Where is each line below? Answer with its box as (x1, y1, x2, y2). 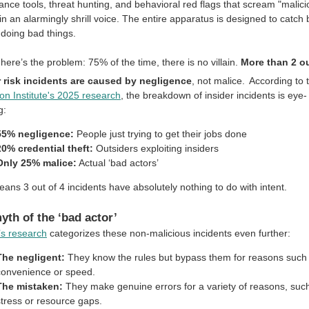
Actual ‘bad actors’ (77, 157, 159, 168)
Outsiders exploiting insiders (93, 142, 219, 154)
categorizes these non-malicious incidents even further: (47, 227, 290, 239)
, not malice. (192, 74, 245, 86)
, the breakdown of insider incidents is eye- (121, 89, 307, 101)
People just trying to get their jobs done (74, 128, 247, 139)
